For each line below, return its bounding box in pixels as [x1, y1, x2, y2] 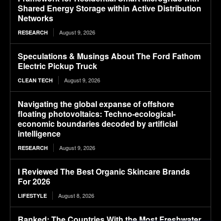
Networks [18, 12, 53, 24]
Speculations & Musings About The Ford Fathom [18, 50, 201, 62]
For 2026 [18, 176, 50, 187]
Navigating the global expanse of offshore [18, 98, 174, 110]
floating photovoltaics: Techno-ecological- [18, 108, 176, 120]
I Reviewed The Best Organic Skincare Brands [18, 166, 190, 178]
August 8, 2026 [58, 191, 94, 200]
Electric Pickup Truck [18, 60, 97, 72]
